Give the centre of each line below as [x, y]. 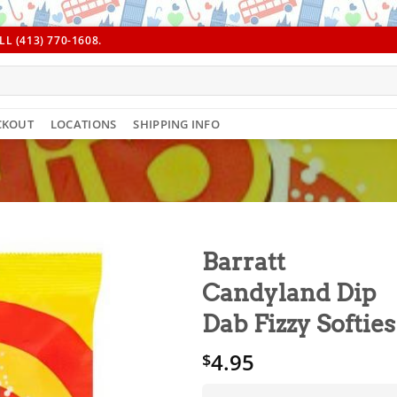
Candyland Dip [289, 293]
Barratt [244, 262]
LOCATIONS [83, 124]
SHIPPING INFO [176, 124]
